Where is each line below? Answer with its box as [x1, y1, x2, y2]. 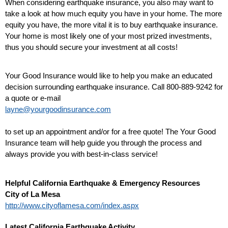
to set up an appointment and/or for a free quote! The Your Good [5, 127, 216, 136]
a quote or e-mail [5, 94, 61, 103]
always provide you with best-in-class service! [5, 150, 158, 159]
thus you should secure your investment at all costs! [5, 42, 178, 51]
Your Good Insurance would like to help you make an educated [5, 71, 212, 80]
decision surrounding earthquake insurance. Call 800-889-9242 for [5, 82, 223, 92]
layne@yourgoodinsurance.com [5, 105, 111, 114]
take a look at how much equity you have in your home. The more [5, 9, 222, 18]
